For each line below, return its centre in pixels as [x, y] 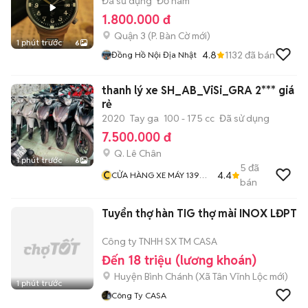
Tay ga [144, 118]
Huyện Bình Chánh [154, 276]
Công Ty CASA [139, 295]
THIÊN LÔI [130, 187]
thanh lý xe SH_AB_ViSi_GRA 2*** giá [198, 90]
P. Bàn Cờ [170, 36]
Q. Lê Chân [138, 153]
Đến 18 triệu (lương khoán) [179, 260]
